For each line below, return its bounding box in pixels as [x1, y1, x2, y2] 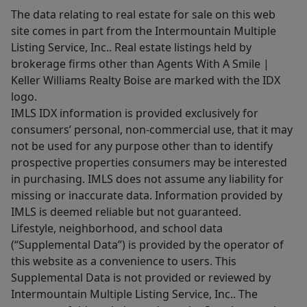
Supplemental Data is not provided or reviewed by [11, 270, 271, 286]
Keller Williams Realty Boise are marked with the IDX [11, 73, 280, 88]
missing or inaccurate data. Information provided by [11, 188, 282, 204]
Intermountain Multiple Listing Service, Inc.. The [11, 286, 258, 302]
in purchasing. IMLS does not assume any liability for [11, 171, 284, 187]
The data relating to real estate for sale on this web [11, 7, 275, 23]
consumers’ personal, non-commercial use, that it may [11, 122, 293, 138]
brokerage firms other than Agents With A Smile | [11, 56, 269, 72]
